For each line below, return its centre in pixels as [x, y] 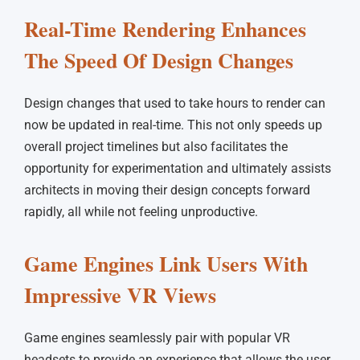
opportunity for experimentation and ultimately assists [178, 168]
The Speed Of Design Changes [159, 60]
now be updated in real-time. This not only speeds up [173, 125]
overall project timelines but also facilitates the [156, 146]
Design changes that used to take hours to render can [175, 103]
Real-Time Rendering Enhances [165, 29]
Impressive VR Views [120, 295]
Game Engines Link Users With [166, 264]
